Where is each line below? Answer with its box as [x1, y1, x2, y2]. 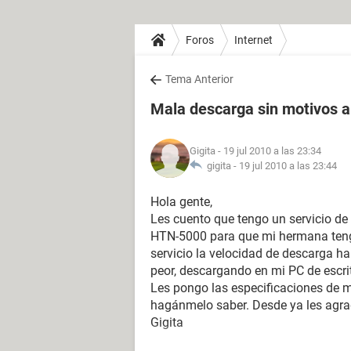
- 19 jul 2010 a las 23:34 [215, 145, 321, 157]
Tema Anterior [165, 73, 233, 85]
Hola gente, [150, 194, 212, 209]
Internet [234, 33, 273, 46]
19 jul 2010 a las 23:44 [239, 160, 337, 172]
